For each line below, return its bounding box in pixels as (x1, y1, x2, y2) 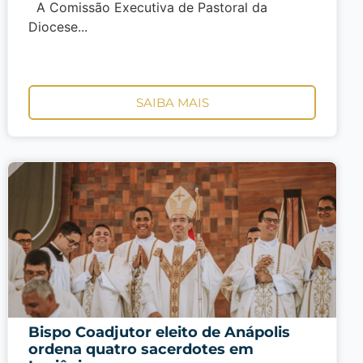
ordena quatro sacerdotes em (28, 340, 254, 358)
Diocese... (28, 18, 88, 35)
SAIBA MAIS (135, 94, 209, 110)
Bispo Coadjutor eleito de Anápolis (28, 322, 291, 341)
